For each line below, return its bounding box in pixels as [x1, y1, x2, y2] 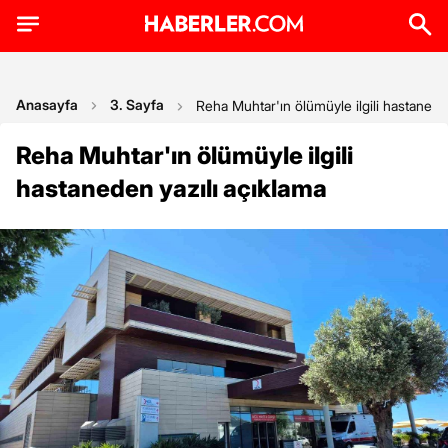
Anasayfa [16, 96, 78, 113]
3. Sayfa [110, 96, 164, 113]
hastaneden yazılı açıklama [16, 174, 327, 203]
